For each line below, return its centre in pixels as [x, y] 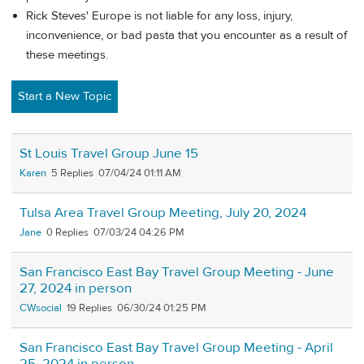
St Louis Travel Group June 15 [109, 154]
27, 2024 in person [76, 289]
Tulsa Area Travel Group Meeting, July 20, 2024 [163, 213]
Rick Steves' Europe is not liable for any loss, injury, [159, 15]
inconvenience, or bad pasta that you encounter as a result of [186, 35]
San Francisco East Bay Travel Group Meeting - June [177, 273]
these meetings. [67, 54]
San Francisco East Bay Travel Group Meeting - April [176, 348]
